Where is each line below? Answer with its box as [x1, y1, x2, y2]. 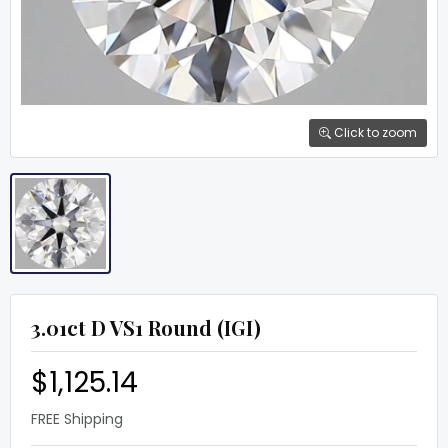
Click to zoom [331, 124, 417, 141]
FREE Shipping [31, 409, 123, 429]
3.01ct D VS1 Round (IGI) [31, 314, 261, 341]
